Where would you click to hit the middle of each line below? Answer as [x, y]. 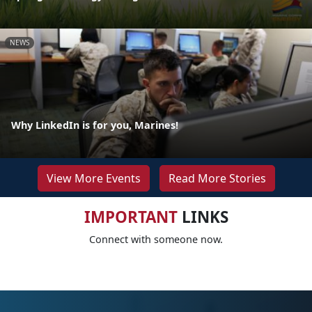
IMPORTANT [131, 217]
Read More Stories [217, 179]
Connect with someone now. [156, 240]
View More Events [93, 179]
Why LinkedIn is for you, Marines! [95, 125]
